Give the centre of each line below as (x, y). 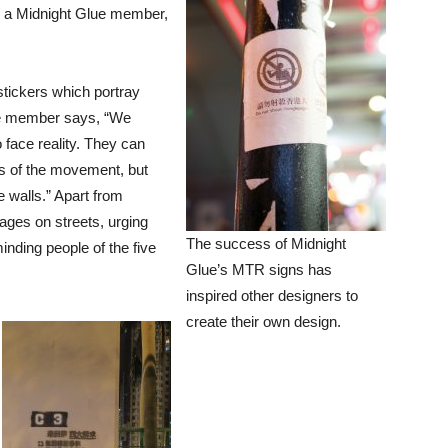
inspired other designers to (272, 295)
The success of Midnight (266, 243)
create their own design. (263, 321)
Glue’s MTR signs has (259, 269)
